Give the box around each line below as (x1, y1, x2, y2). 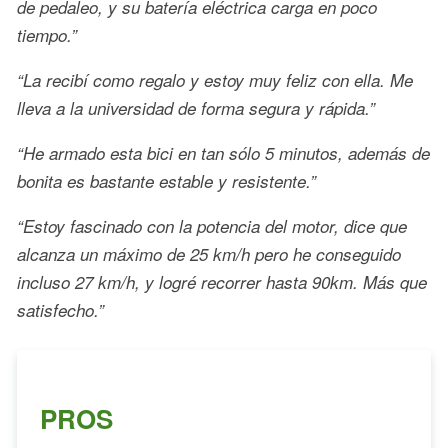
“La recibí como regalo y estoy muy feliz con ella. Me (17, 68, 413, 93)
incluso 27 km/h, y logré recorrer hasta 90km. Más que (17, 270, 427, 295)
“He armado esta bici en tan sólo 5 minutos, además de (17, 141, 430, 166)
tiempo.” (17, 23, 77, 48)
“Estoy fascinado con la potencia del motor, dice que (17, 214, 407, 239)
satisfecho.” (17, 298, 104, 323)
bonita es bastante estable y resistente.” (17, 169, 316, 194)
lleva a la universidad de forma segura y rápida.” (17, 96, 375, 121)
